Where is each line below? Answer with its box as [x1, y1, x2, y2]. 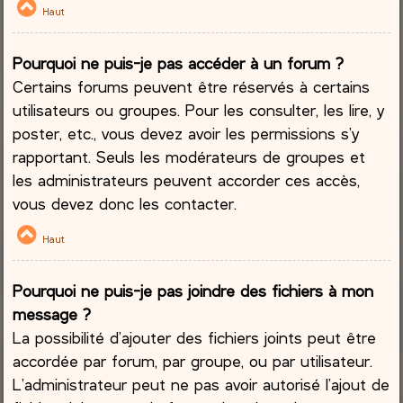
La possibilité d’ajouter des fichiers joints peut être [13, 327, 377, 347]
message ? [13, 303, 92, 324]
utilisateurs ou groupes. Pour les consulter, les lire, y [13, 100, 385, 121]
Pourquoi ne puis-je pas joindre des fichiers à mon [13, 280, 374, 300]
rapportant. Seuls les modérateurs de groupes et [13, 147, 366, 167]
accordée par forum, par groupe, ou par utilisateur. [13, 350, 373, 371]
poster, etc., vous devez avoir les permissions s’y [13, 123, 360, 144]
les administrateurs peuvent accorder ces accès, [13, 170, 361, 191]
